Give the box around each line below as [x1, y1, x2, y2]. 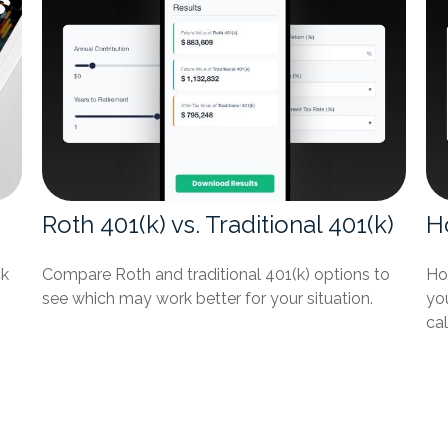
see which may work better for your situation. [42, 288, 374, 308]
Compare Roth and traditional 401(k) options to [42, 264, 391, 284]
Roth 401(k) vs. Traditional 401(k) [42, 209, 395, 239]
